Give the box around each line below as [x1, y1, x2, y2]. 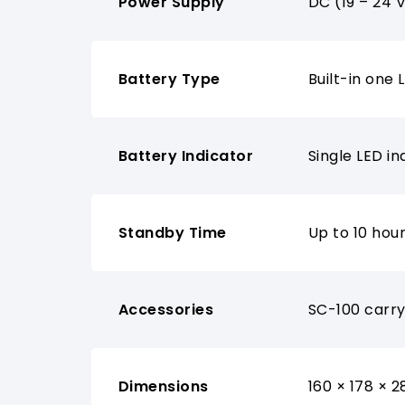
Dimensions [118, 375, 209, 397]
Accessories [118, 298, 214, 320]
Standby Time [118, 221, 227, 243]
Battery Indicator [118, 145, 254, 166]
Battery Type [118, 68, 221, 89]
